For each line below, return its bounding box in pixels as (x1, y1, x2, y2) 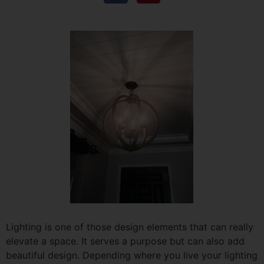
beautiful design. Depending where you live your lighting (6, 249, 258, 261)
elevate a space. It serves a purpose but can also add (6, 235, 245, 247)
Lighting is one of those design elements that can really (6, 220, 253, 233)
